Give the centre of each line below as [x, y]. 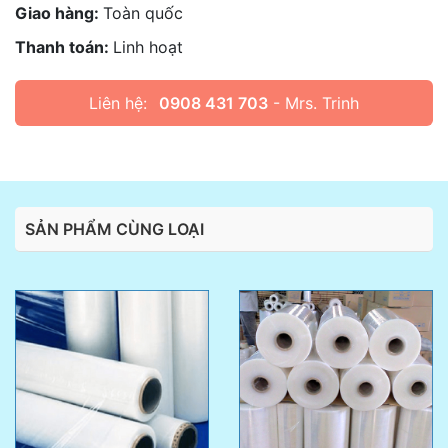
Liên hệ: [118, 103]
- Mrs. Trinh [313, 103]
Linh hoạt [148, 47]
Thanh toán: [64, 47]
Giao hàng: [59, 13]
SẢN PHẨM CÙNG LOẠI [114, 229]
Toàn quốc [143, 13]
